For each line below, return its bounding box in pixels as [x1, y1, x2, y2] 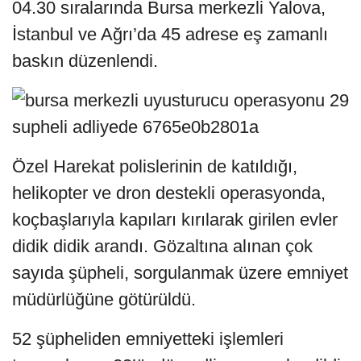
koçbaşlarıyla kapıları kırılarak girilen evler [12, 210, 338, 230]
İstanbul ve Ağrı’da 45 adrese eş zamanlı [12, 24, 328, 45]
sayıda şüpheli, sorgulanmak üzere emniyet [12, 263, 348, 284]
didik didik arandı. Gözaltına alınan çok [12, 236, 313, 257]
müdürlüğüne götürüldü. [12, 289, 196, 310]
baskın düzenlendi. [12, 51, 158, 72]
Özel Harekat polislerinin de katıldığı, [12, 156, 297, 177]
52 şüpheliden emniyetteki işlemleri [12, 329, 284, 350]
